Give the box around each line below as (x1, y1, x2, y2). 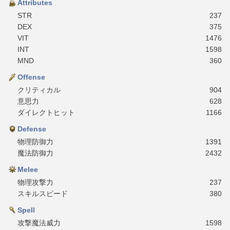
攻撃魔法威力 (17, 218, 61, 227)
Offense (17, 72, 45, 81)
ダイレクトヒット (17, 108, 75, 117)
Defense (17, 124, 46, 133)
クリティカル (17, 85, 61, 94)
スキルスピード (17, 189, 68, 198)
